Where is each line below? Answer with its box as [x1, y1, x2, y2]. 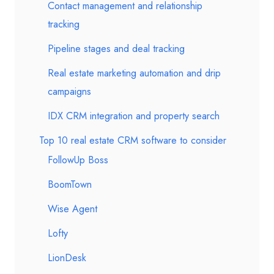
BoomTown [48, 177, 92, 191]
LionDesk [48, 251, 86, 265]
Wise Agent [48, 202, 97, 216]
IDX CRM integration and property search [48, 109, 220, 123]
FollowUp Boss [48, 153, 108, 167]
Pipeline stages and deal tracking [48, 42, 185, 56]
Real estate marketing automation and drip [48, 66, 221, 80]
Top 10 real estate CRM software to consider [39, 133, 226, 147]
